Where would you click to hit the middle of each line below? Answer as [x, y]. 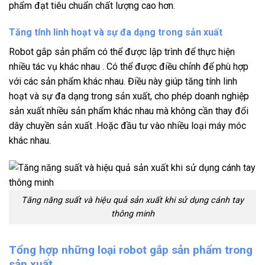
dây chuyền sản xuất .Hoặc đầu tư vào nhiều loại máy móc [127, 126]
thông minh [132, 214]
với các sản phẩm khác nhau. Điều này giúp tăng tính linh [123, 82]
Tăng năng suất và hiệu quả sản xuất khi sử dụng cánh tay [132, 200]
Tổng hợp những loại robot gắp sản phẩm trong [131, 250]
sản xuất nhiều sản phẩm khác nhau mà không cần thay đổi [129, 111]
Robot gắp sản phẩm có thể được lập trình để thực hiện [122, 52]
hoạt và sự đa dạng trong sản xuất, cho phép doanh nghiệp [129, 96]
